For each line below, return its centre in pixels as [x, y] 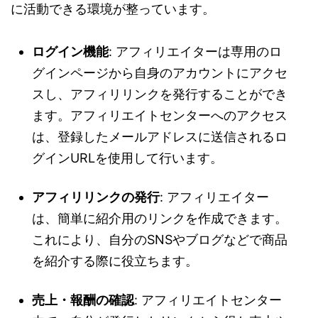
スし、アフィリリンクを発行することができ [160, 94]
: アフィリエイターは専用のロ [195, 52]
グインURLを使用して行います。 [127, 158]
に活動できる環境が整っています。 [113, 9]
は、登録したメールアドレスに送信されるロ [160, 137]
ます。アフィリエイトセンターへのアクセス [160, 116]
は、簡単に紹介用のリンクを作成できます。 [160, 219]
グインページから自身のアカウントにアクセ [160, 73]
